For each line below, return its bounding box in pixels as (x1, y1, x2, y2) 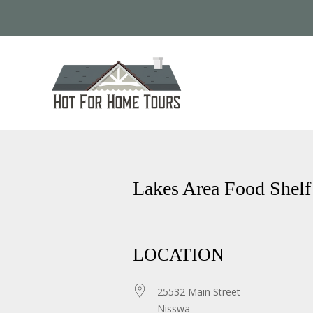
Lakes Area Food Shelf (132, 177, 311, 199)
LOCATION (132, 245, 224, 265)
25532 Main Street (156, 285, 240, 298)
